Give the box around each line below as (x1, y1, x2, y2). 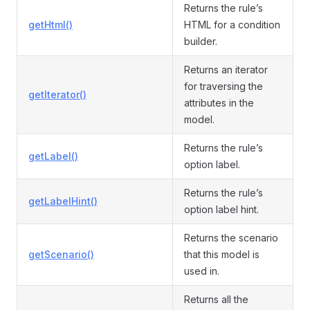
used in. (184, 265, 219, 277)
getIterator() (28, 89, 86, 100)
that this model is (184, 248, 259, 260)
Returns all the (184, 293, 248, 305)
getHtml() (28, 19, 73, 30)
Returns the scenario (184, 232, 278, 244)
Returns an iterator (184, 64, 268, 75)
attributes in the (184, 97, 254, 109)
